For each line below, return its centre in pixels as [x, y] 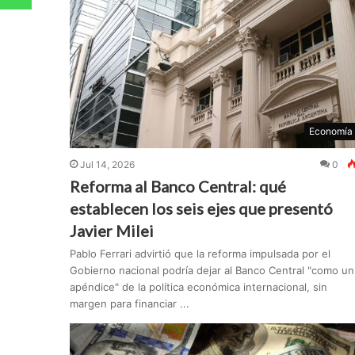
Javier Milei [111, 231]
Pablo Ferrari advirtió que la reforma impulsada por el [200, 254]
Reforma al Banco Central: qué [177, 187]
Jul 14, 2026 [107, 165]
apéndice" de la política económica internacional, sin [198, 287]
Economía [330, 132]
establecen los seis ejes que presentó [201, 209]
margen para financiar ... [129, 304]
